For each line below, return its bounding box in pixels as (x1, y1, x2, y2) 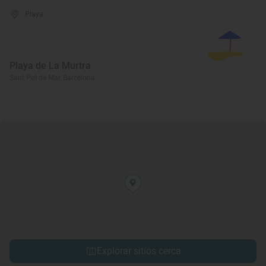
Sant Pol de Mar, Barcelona (9, 74, 95, 82)
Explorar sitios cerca (97, 245, 181, 256)
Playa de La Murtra (9, 60, 91, 71)
